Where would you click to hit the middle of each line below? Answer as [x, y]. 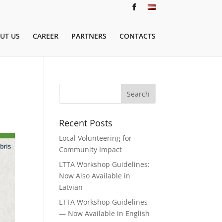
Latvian [71, 187]
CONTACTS [137, 36]
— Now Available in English [105, 213]
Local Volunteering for [96, 138]
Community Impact [91, 149]
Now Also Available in [95, 176]
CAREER [45, 36]
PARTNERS [89, 36]
